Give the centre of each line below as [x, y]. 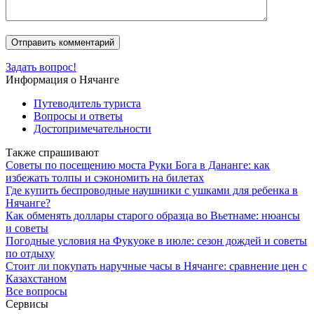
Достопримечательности [93, 128]
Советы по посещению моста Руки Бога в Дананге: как [138, 165]
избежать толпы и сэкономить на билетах [105, 177]
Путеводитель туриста [87, 103]
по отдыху [30, 253]
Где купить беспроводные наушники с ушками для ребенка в [152, 190]
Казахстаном [36, 278]
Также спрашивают [52, 152]
